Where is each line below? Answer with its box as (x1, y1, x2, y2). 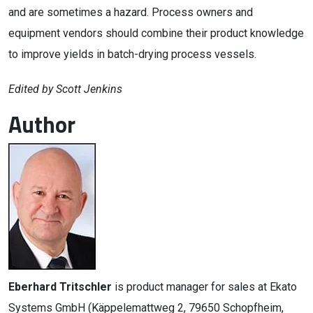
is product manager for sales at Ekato (112, 280, 297, 293)
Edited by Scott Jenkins (8, 82, 122, 96)
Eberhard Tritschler (8, 280, 112, 293)
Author (8, 108, 75, 141)
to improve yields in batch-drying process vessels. (8, 48, 256, 61)
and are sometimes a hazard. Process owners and (8, 6, 253, 19)
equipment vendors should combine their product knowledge (8, 27, 304, 40)
